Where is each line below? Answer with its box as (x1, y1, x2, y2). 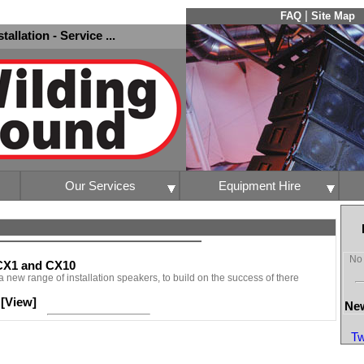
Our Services (64, 179, 136, 193)
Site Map (311, 10, 355, 22)
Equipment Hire (218, 179, 301, 193)
